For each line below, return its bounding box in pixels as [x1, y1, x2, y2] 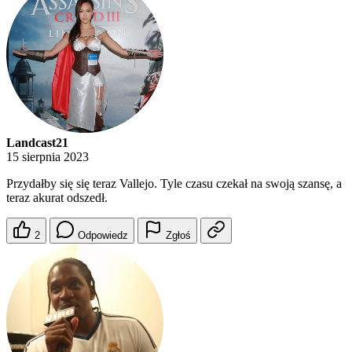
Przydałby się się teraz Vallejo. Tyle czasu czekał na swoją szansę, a [6, 177, 342, 191]
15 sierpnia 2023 [6, 150, 89, 164]
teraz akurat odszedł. [6, 191, 108, 205]
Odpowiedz [78, 229, 128, 242]
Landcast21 [6, 136, 68, 150]
